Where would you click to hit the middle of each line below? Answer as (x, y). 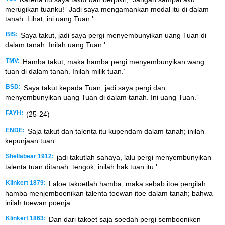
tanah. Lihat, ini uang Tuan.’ (49, 18)
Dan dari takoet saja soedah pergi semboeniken (124, 219)
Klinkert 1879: (26, 183)
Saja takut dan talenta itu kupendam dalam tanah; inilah (115, 131)
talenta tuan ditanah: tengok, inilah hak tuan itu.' (81, 167)
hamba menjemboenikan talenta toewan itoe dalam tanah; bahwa (109, 193)
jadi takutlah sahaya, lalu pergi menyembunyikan (133, 157)
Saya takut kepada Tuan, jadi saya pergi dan (93, 88)
